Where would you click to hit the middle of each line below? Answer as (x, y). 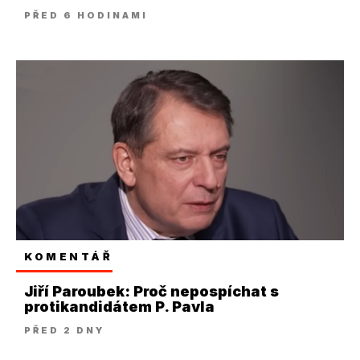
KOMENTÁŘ (69, 256)
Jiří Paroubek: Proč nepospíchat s (151, 292)
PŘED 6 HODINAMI (86, 15)
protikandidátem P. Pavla (119, 307)
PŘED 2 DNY (64, 331)
